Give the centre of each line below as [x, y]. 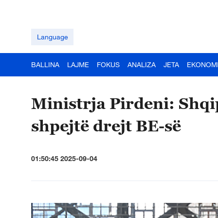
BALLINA [45, 64]
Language [52, 37]
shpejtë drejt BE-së [106, 126]
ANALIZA [142, 64]
